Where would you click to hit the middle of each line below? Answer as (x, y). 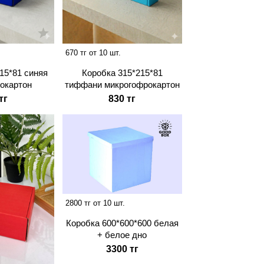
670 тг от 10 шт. (93, 53)
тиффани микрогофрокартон (122, 85)
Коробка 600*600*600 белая (122, 223)
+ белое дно (122, 235)
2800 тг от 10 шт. (95, 203)
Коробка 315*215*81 (122, 73)
